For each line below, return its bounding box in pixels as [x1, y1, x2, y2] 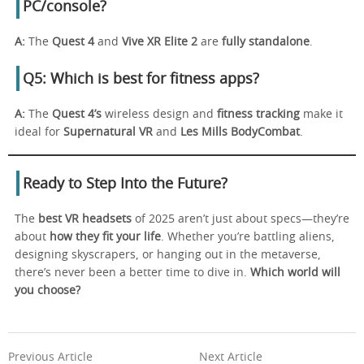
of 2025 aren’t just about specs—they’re [132, 213, 349, 225]
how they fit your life [50, 231, 161, 243]
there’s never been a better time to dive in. [15, 266, 250, 279]
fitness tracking [217, 108, 300, 120]
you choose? [15, 284, 80, 297]
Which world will [250, 266, 340, 279]
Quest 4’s [52, 108, 102, 120]
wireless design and [102, 108, 217, 120]
